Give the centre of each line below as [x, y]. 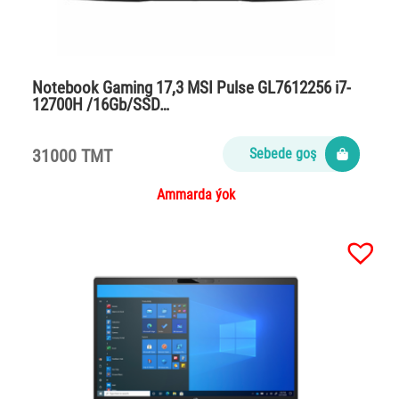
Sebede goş [283, 153]
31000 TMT [72, 155]
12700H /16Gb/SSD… [101, 104]
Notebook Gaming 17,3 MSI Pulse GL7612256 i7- [191, 87]
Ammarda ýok [195, 195]
